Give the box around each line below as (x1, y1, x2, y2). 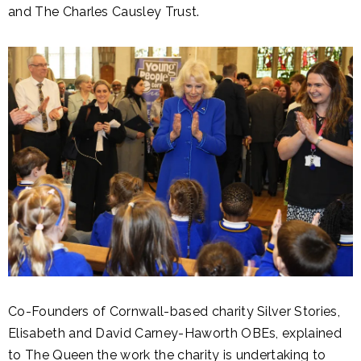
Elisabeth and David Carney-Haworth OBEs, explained (8, 325, 342, 341)
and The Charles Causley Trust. (8, 3, 203, 19)
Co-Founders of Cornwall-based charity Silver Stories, (8, 303, 340, 319)
